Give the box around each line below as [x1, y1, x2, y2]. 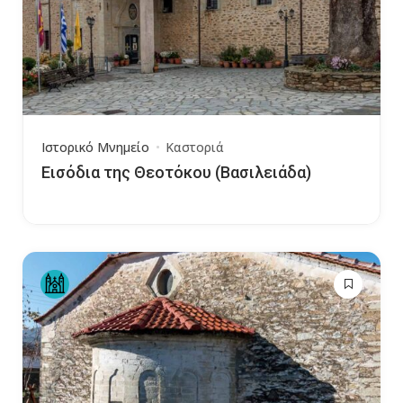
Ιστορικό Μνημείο [41, 139, 149, 156]
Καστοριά [166, 139, 224, 156]
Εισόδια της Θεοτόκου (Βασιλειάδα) [41, 163, 311, 182]
